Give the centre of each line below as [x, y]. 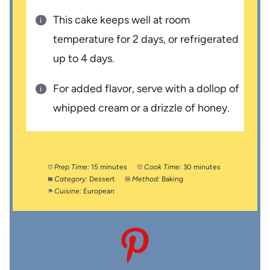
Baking [173, 179]
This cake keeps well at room [122, 20]
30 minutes [202, 167]
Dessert [102, 179]
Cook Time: [163, 167]
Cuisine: [68, 191]
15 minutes [109, 167]
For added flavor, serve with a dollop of [146, 89]
